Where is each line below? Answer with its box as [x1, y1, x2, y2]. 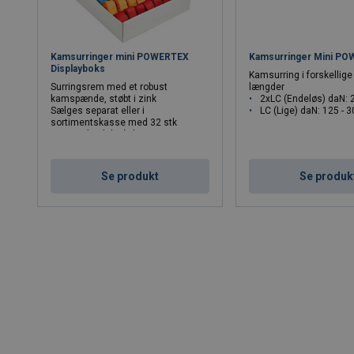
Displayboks [51, 63, 106, 75]
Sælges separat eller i [51, 105, 145, 117]
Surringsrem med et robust [51, 81, 168, 93]
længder [249, 81, 285, 93]
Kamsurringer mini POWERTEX [51, 51, 190, 63]
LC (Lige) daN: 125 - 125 [62, 141, 165, 153]
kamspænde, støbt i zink [51, 93, 157, 105]
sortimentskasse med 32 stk [51, 117, 178, 129]
